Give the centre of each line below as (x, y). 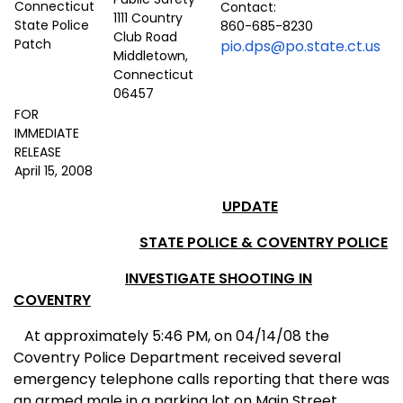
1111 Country (148, 18)
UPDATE (250, 207)
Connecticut (153, 75)
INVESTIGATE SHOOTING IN (219, 279)
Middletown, (151, 56)
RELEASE (38, 152)
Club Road (145, 37)
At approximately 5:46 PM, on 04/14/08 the (171, 336)
